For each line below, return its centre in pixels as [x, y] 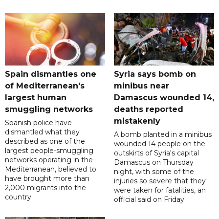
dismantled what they [42, 132]
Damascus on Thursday [153, 163]
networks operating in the [49, 160]
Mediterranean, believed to [51, 169]
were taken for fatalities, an [160, 190]
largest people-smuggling [49, 151]
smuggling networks [49, 109]
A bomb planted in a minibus [163, 135]
